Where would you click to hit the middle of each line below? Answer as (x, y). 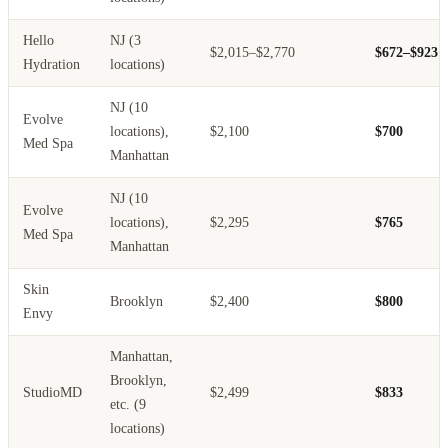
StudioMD (52, 393)
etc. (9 (128, 405)
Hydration (51, 65)
